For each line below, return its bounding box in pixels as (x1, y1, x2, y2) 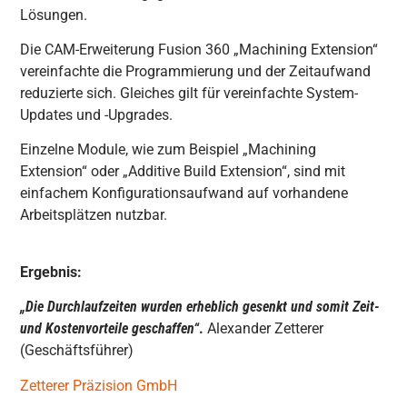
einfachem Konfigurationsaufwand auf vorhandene (20, 184, 349, 203)
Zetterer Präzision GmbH (20, 376, 178, 394)
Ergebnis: (20, 263, 83, 281)
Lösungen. (20, 5, 88, 24)
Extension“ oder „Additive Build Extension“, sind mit (20, 163, 346, 181)
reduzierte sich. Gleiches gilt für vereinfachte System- (20, 84, 359, 102)
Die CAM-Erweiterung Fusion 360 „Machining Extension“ (20, 40, 379, 58)
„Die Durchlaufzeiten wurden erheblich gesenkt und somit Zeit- (20, 298, 381, 316)
